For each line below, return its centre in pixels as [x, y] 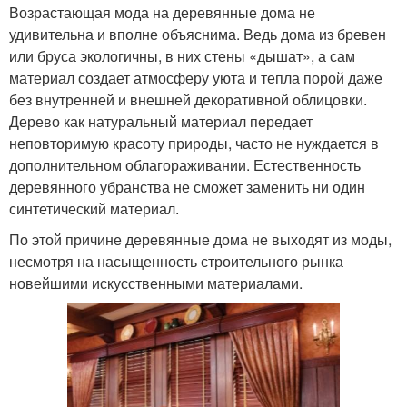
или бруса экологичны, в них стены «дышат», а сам [182, 55]
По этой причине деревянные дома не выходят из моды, [200, 239]
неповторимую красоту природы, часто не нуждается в [194, 143]
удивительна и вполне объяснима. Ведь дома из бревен [198, 34]
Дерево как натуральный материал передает [161, 121]
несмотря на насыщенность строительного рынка [176, 261]
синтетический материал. [94, 208]
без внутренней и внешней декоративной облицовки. [188, 99]
